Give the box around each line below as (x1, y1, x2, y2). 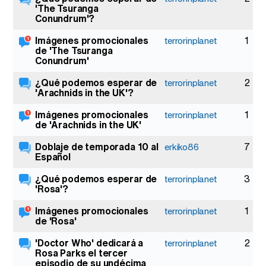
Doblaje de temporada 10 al (35, 140, 159, 154)
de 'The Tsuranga (35, 43, 113, 58)
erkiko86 (164, 140, 199, 153)
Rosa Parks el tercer (35, 246, 128, 260)
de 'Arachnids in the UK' (35, 118, 142, 132)
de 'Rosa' (35, 214, 77, 228)
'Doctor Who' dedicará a (35, 236, 144, 250)
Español (35, 150, 71, 164)
